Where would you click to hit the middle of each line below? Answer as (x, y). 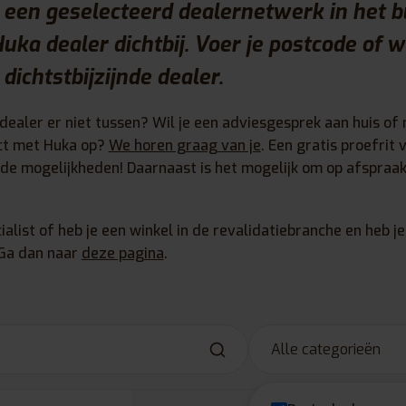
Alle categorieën (326, 350)
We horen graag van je (184, 145)
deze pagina (122, 253)
